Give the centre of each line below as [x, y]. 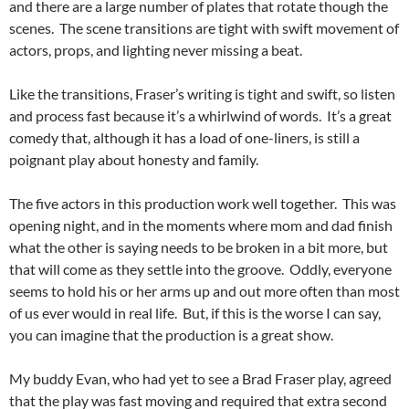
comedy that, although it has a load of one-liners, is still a [184, 138]
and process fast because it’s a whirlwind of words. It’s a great [200, 116]
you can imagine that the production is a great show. [171, 335]
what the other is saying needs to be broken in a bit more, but [199, 247]
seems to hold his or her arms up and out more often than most [204, 291]
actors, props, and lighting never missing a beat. [156, 50]
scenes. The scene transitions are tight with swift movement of [204, 28]
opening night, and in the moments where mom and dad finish [201, 225]
